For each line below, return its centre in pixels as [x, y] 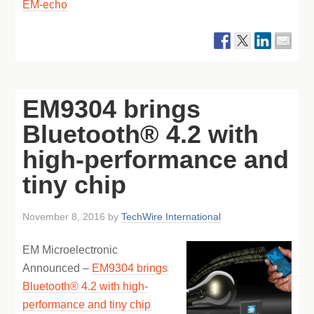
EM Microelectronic [70, 250]
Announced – [57, 268]
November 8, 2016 [64, 217]
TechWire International [171, 217]
